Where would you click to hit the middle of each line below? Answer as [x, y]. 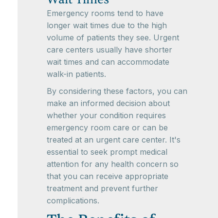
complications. [73, 201]
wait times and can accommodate [108, 62]
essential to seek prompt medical [107, 152]
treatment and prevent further [102, 189]
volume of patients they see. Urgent [113, 38]
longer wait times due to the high [107, 26]
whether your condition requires [106, 116]
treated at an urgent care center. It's [114, 140]
